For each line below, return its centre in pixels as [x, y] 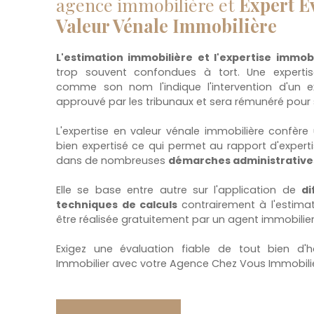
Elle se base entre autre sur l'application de [179, 190]
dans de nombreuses [112, 160]
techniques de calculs [119, 204]
